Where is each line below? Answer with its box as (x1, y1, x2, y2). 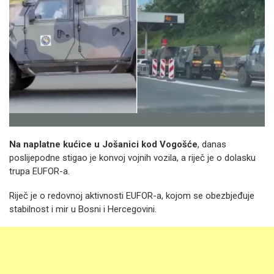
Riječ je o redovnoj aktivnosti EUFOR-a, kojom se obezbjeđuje (9, 190, 254, 201)
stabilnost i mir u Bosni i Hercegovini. (9, 204, 157, 215)
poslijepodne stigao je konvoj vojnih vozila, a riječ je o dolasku (9, 152, 256, 163)
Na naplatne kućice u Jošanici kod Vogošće (9, 139, 198, 150)
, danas (198, 139, 226, 150)
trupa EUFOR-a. (9, 166, 70, 177)
